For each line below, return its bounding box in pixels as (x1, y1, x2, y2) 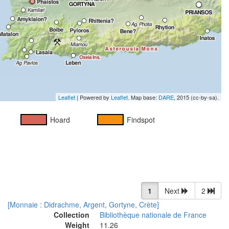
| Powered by (75, 93, 111, 101)
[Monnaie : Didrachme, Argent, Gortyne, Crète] (8, 199, 159, 210)
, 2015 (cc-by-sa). (174, 93, 219, 101)
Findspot (127, 114, 155, 125)
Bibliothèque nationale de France (100, 210, 207, 220)
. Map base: (128, 93, 158, 101)
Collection (54, 210, 89, 220)
